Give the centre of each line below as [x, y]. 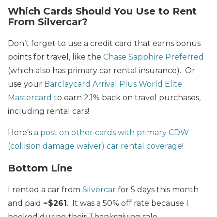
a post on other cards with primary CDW [111, 132]
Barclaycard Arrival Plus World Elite [113, 84]
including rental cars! [48, 111]
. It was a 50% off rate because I [128, 203]
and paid [25, 203]
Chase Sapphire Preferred [154, 57]
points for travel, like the [55, 57]
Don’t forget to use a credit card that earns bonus [104, 43]
